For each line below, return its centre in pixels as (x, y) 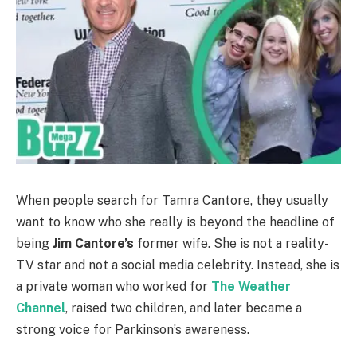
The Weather (251, 286)
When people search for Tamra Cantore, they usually (172, 200)
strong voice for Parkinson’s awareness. (133, 329)
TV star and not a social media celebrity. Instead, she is (178, 265)
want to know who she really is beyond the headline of (175, 222)
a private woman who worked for (114, 286)
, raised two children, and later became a (184, 308)
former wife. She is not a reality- (231, 243)
